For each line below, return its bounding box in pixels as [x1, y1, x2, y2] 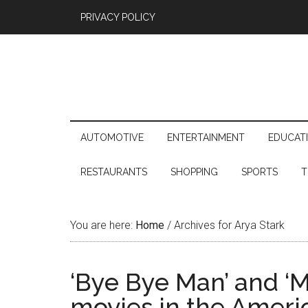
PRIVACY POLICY [80, 12, 155, 23]
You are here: [70, 219, 135, 232]
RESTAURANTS [80, 166, 147, 177]
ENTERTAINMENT [167, 132, 245, 143]
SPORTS [241, 166, 278, 177]
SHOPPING [170, 166, 218, 177]
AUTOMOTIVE [80, 132, 144, 143]
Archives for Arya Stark [171, 219, 285, 232]
